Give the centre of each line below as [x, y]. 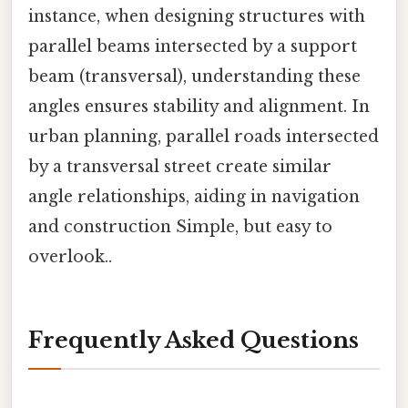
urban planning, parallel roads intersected [204, 136]
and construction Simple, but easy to [180, 226]
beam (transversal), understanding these [194, 76]
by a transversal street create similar [180, 166]
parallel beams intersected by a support [193, 46]
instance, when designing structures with [197, 16]
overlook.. [70, 256]
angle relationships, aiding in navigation [194, 196]
